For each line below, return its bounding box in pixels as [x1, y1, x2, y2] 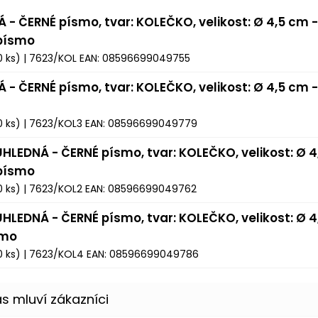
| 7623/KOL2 [21, 182, 85, 196]
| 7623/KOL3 [21, 116, 85, 131]
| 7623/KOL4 [21, 247, 87, 261]
